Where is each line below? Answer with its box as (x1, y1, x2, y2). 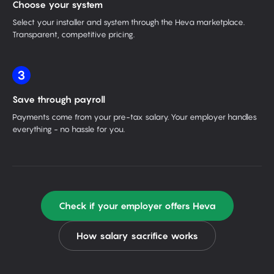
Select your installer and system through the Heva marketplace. (12, 17, 245, 27)
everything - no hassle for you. (12, 124, 125, 134)
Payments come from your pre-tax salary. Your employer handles (12, 112, 257, 122)
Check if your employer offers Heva (58, 200, 216, 211)
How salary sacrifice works (76, 230, 198, 241)
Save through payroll (12, 94, 105, 105)
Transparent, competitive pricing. (12, 29, 135, 39)
